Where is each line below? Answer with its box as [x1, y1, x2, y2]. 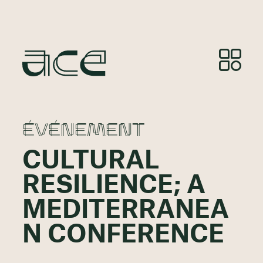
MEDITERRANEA [22, 198, 229, 223]
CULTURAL [22, 149, 160, 174]
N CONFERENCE [22, 222, 224, 248]
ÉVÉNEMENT [22, 116, 145, 141]
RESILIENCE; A [22, 173, 205, 198]
